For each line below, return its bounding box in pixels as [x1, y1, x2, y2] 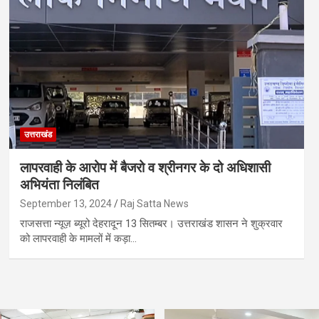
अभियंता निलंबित [19, 177, 99, 194]
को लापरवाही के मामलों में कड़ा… [19, 232, 137, 246]
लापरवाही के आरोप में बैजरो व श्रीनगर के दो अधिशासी [19, 159, 271, 177]
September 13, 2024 [19, 198, 112, 210]
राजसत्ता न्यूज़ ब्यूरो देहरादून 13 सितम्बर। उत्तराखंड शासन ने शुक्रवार [19, 217, 283, 231]
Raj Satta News [120, 198, 189, 210]
